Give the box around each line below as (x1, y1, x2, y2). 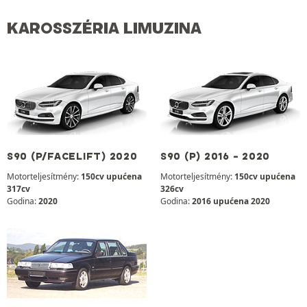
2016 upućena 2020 (192, 195, 270, 207)
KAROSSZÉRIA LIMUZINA (7, 19, 201, 38)
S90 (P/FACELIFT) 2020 (7, 150, 138, 162)
